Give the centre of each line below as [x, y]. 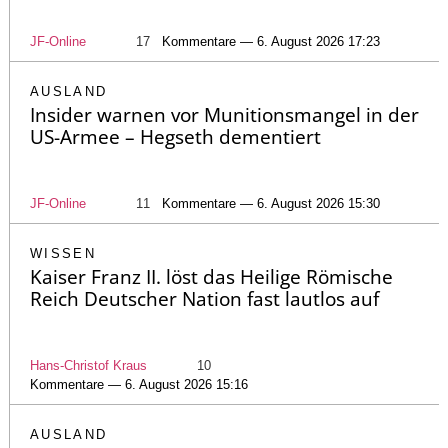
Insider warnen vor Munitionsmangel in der [224, 114]
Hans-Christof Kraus [88, 365]
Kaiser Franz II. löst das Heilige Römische [211, 276]
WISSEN [63, 253]
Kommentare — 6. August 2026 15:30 [271, 203]
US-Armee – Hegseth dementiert [175, 136]
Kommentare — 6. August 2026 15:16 [139, 384]
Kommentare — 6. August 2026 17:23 [271, 41]
